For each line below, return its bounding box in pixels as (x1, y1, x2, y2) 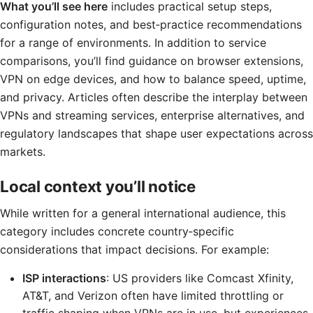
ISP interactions (22, 271, 106, 285)
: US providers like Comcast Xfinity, (106, 271, 293, 285)
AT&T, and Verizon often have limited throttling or (22, 289, 284, 303)
